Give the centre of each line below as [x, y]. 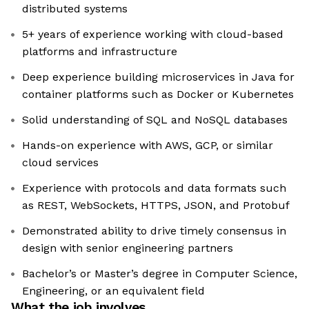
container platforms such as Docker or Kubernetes [158, 94]
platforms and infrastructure [100, 52]
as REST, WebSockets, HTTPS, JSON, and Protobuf [156, 206]
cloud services [60, 163]
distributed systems [75, 9]
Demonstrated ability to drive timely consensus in [154, 231]
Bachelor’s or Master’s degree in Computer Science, [160, 274]
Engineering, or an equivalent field [113, 291]
